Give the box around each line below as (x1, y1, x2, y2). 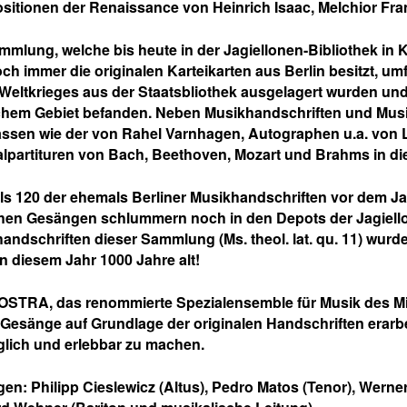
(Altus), (155, 376, 212, 397)
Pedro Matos (212, 376, 299, 397)
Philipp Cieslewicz (31, 376, 155, 397)
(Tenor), (299, 376, 359, 397)
